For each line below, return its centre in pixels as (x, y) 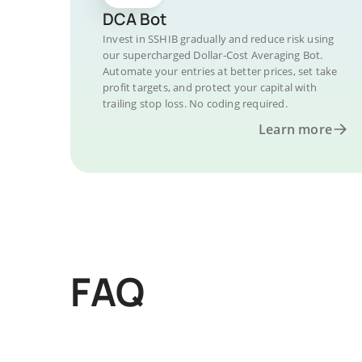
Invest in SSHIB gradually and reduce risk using (219, 39)
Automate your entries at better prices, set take (220, 71)
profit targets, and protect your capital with (210, 87)
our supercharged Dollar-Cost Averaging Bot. (213, 55)
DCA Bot (135, 19)
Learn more (295, 129)
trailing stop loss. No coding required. (195, 103)
